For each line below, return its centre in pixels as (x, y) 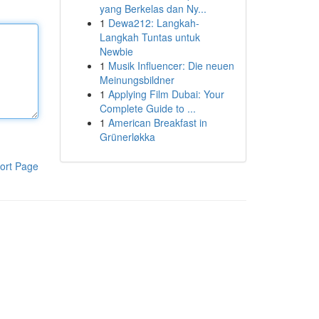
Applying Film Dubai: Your (166, 94)
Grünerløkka (127, 137)
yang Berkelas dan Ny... (153, 9)
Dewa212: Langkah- (153, 23)
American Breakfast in (157, 122)
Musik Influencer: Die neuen (171, 66)
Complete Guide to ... (147, 108)
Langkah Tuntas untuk (150, 37)
